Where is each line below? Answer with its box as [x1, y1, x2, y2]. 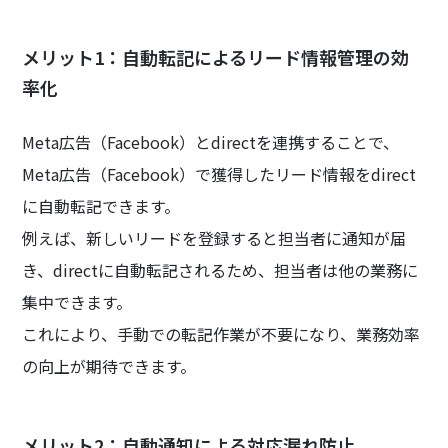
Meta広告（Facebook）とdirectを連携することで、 [22, 130, 400, 155]
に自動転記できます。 [22, 194, 181, 219]
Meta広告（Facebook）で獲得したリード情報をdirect [22, 162, 417, 187]
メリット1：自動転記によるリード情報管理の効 [22, 44, 410, 71]
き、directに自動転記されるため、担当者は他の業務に [22, 258, 419, 283]
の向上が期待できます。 [22, 354, 197, 379]
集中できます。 [22, 290, 133, 315]
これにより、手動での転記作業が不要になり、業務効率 [22, 322, 421, 347]
